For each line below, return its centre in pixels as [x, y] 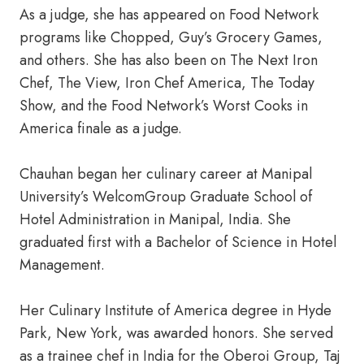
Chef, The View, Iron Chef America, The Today [167, 83]
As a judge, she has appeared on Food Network [169, 15]
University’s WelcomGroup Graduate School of [166, 197]
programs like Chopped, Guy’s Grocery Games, [171, 37]
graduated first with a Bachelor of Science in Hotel [178, 242]
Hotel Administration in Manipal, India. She [155, 219]
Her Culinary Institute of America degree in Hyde [175, 310]
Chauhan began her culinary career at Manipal [166, 174]
